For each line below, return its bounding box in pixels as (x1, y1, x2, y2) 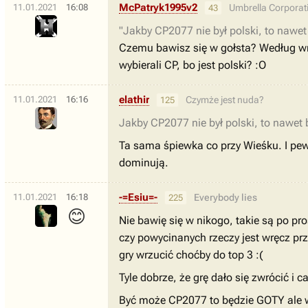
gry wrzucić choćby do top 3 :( (119, 248, 263, 261)
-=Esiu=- (119, 191, 157, 203)
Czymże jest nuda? (186, 94, 264, 105)
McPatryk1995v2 (119, 1, 197, 14)
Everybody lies (194, 192, 257, 203)
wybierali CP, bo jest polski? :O (119, 58, 266, 71)
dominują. (119, 156, 168, 169)
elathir (119, 93, 149, 106)
